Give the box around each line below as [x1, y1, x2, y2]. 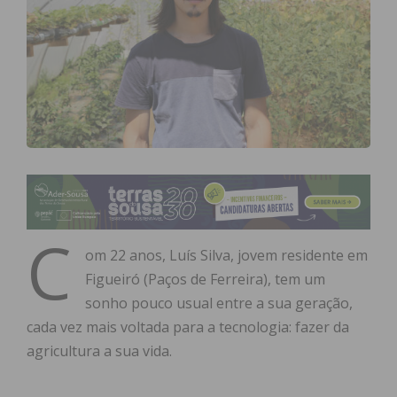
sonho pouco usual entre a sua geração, [85, 293, 353, 314]
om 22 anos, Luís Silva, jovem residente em [85, 245, 368, 266]
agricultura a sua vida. [27, 341, 172, 362]
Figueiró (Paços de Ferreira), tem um [85, 269, 325, 290]
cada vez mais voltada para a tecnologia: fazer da [27, 317, 349, 338]
